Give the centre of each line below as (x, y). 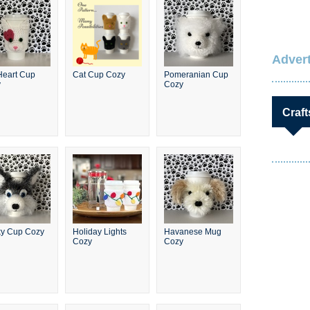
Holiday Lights (99, 232)
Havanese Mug (192, 232)
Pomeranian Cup (196, 75)
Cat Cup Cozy (99, 75)
